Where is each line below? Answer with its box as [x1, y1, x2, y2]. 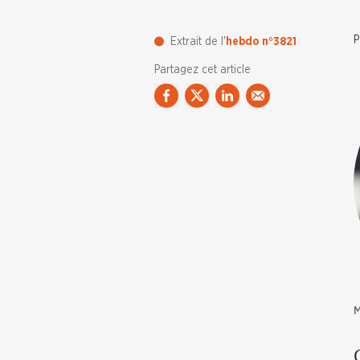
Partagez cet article [154, 64, 251, 76]
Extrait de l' [170, 36, 226, 47]
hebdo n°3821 [226, 36, 297, 47]
